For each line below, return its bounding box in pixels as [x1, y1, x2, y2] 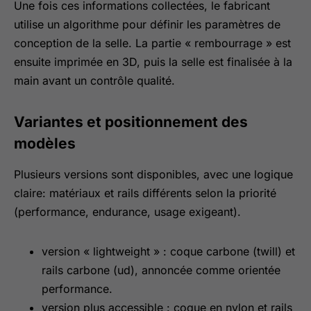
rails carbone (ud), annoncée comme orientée [42, 263, 280, 277]
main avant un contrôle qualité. [14, 74, 175, 87]
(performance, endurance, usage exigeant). [14, 205, 241, 219]
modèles [14, 135, 76, 152]
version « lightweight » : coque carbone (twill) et [42, 244, 295, 258]
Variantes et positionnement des [14, 113, 248, 131]
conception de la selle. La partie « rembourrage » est [14, 36, 291, 50]
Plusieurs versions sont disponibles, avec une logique [14, 167, 293, 181]
